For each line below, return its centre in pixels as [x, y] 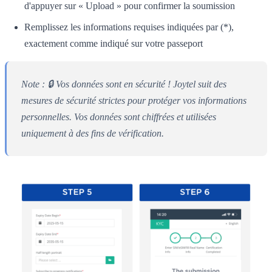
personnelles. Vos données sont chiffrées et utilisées [119, 117]
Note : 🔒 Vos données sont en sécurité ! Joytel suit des [124, 84]
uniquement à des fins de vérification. [93, 133]
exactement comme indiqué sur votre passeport [114, 43]
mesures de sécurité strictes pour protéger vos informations [134, 100]
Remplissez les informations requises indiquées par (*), [129, 27]
